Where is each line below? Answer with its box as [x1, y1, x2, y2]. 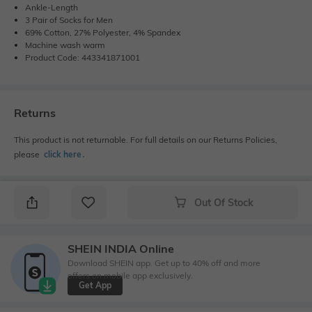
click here [44, 148, 81, 159]
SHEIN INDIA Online [68, 242, 174, 256]
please [14, 148, 42, 159]
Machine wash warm [25, 39, 105, 50]
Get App [79, 280, 111, 291]
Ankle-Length [25, 1, 78, 13]
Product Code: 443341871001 [25, 52, 140, 63]
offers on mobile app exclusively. [68, 270, 193, 281]
